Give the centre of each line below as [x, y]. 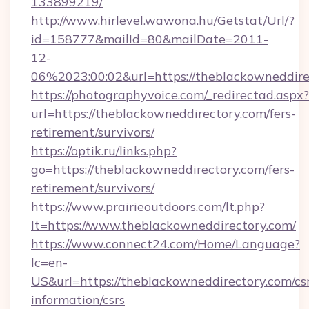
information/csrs [78, 300]
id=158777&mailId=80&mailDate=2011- [150, 39]
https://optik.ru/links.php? [104, 151]
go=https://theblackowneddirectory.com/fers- [163, 169]
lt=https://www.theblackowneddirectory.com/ [163, 225]
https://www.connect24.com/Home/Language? [166, 244]
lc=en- [49, 262]
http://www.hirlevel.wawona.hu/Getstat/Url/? [163, 20]
